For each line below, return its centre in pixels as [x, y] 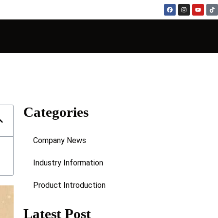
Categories [56, 112]
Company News [60, 140]
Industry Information [68, 163]
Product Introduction [70, 185]
